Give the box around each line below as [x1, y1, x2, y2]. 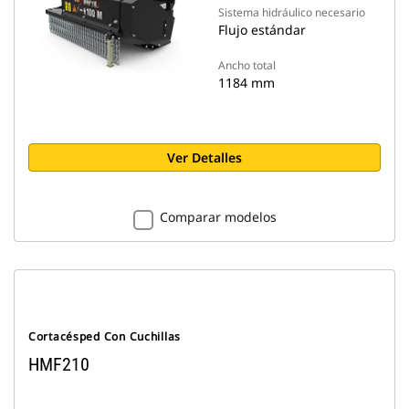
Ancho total [218, 58, 276, 73]
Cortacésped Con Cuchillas [28, 329, 181, 344]
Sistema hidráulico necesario [218, 5, 365, 20]
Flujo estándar [218, 21, 306, 38]
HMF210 [28, 353, 89, 375]
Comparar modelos [159, 208, 277, 225]
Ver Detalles [167, 149, 242, 166]
